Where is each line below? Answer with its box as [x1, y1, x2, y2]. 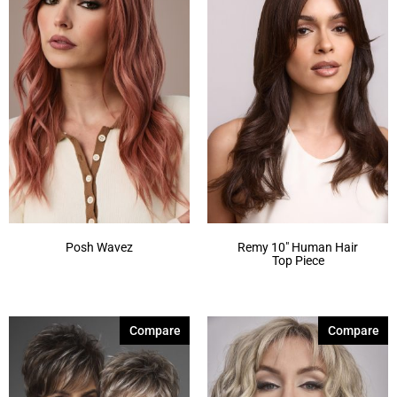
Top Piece [271, 253, 324, 268]
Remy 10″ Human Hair [237, 239, 358, 254]
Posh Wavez [66, 239, 133, 254]
